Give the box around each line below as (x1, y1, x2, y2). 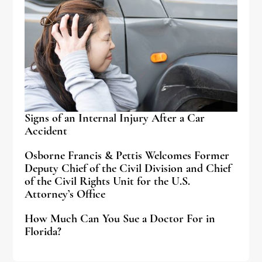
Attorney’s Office (25, 187, 106, 202)
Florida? (25, 224, 62, 239)
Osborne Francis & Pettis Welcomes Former (25, 148, 230, 163)
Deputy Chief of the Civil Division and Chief (25, 161, 232, 176)
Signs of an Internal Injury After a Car (25, 111, 205, 126)
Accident (25, 123, 68, 139)
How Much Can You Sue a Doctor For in (25, 211, 216, 226)
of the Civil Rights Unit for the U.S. (25, 174, 191, 189)
